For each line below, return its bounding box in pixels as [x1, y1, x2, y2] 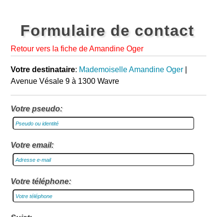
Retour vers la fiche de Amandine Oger [11, 45, 144, 53]
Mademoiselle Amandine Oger [79, 65, 184, 74]
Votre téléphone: [11, 177, 72, 186]
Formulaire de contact [20, 22, 195, 39]
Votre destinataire [11, 65, 76, 74]
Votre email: [11, 141, 54, 149]
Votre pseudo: [11, 105, 63, 113]
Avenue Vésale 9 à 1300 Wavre [11, 77, 120, 85]
